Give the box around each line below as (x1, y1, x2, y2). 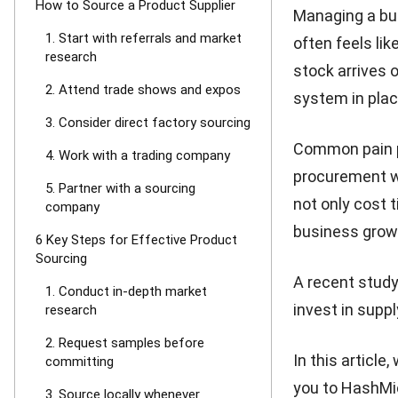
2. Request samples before (45, 335, 204, 351)
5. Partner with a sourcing (45, 180, 195, 196)
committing (45, 354, 114, 370)
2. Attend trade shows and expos (45, 82, 241, 98)
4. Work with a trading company (45, 147, 230, 163)
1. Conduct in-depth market (45, 283, 207, 299)
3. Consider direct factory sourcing (45, 115, 251, 131)
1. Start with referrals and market (45, 30, 242, 46)
